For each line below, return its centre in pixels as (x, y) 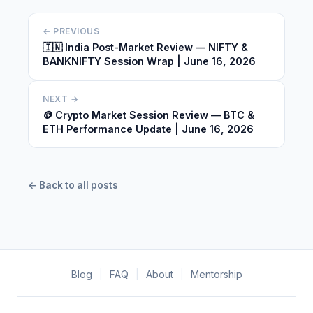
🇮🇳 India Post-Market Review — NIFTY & (145, 47)
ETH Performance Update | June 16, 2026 (148, 129)
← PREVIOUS (71, 31)
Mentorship (216, 274)
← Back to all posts (73, 185)
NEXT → (60, 99)
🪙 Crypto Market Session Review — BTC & (148, 115)
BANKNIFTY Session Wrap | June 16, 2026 (149, 61)
